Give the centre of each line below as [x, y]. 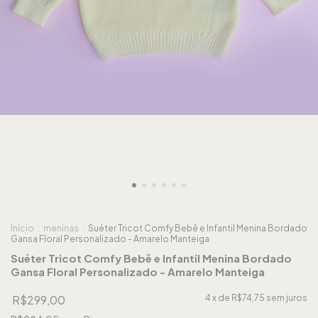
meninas [61, 229]
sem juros [287, 298]
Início [22, 229]
